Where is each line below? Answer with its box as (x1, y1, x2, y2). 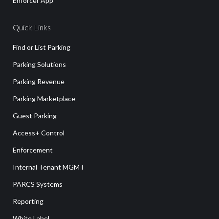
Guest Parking (13, 111, 57, 120)
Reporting (13, 197, 44, 205)
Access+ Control (13, 128, 65, 137)
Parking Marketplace (13, 94, 75, 103)
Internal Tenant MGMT (13, 162, 85, 171)
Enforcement (13, 145, 53, 154)
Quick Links (13, 22, 51, 32)
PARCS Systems (13, 179, 63, 188)
